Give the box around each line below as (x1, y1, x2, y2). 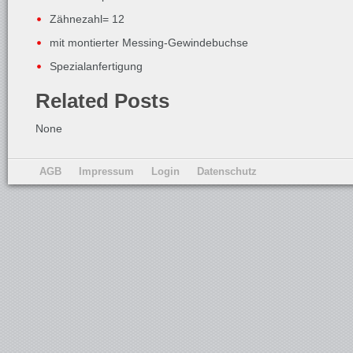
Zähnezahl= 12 (50, 13, 124, 25)
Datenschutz (197, 165, 257, 177)
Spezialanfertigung (50, 60, 143, 72)
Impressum (79, 165, 134, 177)
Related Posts (35, 89, 169, 113)
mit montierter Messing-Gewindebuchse (50, 36, 248, 49)
